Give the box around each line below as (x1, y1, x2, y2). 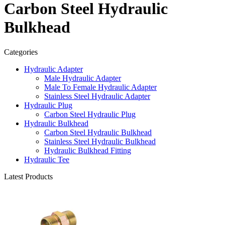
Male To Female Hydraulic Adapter (44, 82, 157, 91)
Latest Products (4, 172, 53, 181)
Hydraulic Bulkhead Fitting (44, 146, 131, 155)
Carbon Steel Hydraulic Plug (44, 109, 136, 119)
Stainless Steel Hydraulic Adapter (44, 91, 150, 100)
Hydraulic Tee (24, 155, 69, 164)
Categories (4, 47, 38, 56)
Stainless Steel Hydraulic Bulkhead (44, 137, 156, 146)
